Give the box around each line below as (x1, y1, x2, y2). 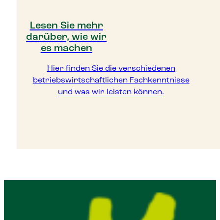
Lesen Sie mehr (29, 21, 103, 31)
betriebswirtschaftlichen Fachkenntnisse (32, 76, 190, 84)
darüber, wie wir (26, 32, 107, 43)
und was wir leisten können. (58, 88, 165, 96)
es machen (40, 44, 92, 54)
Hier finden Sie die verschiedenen (47, 64, 175, 73)
